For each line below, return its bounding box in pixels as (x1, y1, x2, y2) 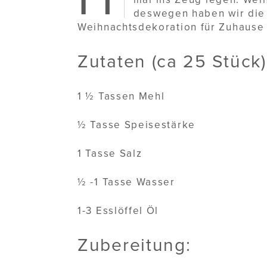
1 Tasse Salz (77, 147, 142, 160)
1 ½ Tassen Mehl (77, 90, 165, 103)
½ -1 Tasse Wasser (77, 176, 175, 189)
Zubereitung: (77, 234, 191, 257)
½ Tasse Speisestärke (77, 119, 195, 132)
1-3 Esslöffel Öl (77, 204, 159, 218)
